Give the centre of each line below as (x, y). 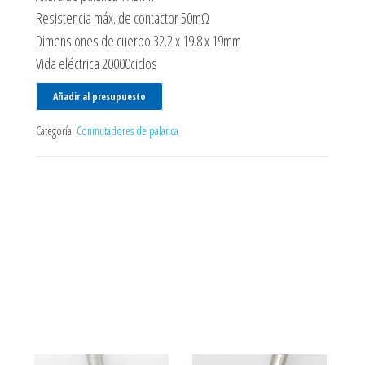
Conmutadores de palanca (128, 131)
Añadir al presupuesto (99, 97)
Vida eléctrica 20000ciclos (97, 64)
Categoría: (56, 131)
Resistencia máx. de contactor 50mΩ (123, 18)
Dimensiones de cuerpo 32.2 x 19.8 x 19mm (139, 41)
